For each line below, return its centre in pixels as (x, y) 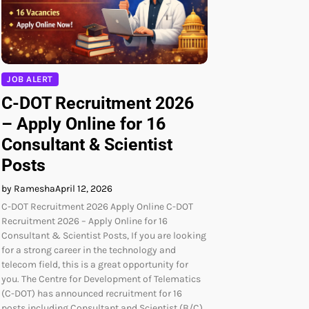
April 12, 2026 (84, 188)
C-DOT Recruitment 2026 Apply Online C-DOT (97, 206)
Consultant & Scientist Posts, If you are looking (104, 235)
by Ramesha (28, 188)
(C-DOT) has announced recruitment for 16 (92, 293)
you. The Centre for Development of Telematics (101, 279)
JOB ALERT (30, 79)
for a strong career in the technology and (89, 250)
